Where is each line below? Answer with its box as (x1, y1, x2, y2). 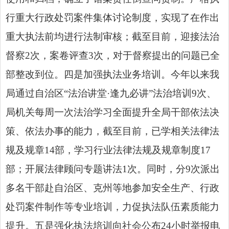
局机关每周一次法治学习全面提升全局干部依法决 (6, 106, 219, 118)
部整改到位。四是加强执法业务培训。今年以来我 (6, 68, 219, 80)
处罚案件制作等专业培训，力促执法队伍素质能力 (6, 201, 219, 212)
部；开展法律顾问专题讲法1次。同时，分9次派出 (6, 163, 220, 174)
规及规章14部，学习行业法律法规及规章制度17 (6, 144, 211, 155)
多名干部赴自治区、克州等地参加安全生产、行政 (6, 182, 219, 193)
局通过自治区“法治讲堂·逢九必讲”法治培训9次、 (6, 87, 216, 99)
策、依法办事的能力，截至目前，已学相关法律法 (6, 125, 219, 136)
